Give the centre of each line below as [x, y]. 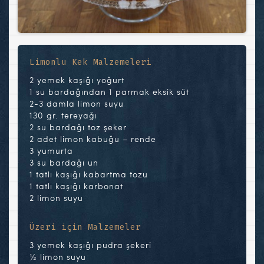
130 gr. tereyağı [63, 115]
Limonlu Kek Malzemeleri [90, 62]
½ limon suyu [58, 257]
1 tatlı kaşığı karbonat [76, 186]
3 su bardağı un [64, 163]
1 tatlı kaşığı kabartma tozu [89, 174]
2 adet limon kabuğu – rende [93, 139]
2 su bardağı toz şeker [78, 127]
